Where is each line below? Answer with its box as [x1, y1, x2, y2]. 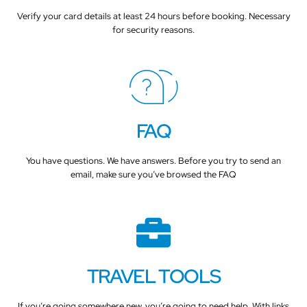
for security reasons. [112, 23, 195, 36]
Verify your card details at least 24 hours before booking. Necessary [16, 10, 291, 22]
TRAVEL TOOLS [86, 263, 221, 288]
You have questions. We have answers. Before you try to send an [26, 155, 281, 167]
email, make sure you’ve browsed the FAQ [71, 169, 236, 181]
